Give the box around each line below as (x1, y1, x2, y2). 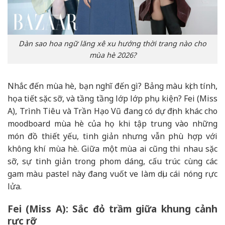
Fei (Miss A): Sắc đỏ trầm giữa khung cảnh (8, 202, 217, 216)
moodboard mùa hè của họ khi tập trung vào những (8, 118, 217, 129)
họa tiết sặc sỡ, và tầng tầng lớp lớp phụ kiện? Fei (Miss (8, 92, 217, 104)
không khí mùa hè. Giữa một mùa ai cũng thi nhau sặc (8, 143, 217, 154)
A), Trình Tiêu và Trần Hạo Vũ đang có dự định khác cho (8, 105, 217, 117)
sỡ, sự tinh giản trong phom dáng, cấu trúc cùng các (8, 155, 217, 167)
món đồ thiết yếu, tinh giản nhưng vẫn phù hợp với (8, 130, 217, 142)
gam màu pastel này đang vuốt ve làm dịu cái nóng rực (8, 168, 217, 179)
